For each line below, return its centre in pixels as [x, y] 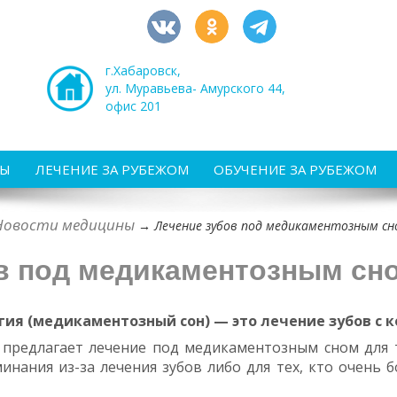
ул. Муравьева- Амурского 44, [195, 88]
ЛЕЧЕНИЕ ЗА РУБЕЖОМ [112, 169]
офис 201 [133, 106]
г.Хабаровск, [143, 70]
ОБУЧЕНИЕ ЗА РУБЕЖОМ [295, 169]
